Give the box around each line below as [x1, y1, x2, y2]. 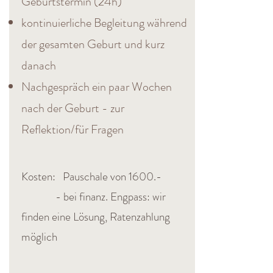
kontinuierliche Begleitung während [21, 14, 187, 32]
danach [21, 57, 56, 74]
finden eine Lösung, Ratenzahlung [21, 208, 170, 225]
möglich [21, 229, 57, 245]
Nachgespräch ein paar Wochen [21, 78, 172, 96]
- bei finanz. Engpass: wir [21, 188, 166, 205]
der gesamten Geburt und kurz [21, 35, 165, 53]
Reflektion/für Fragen [21, 121, 124, 138]
